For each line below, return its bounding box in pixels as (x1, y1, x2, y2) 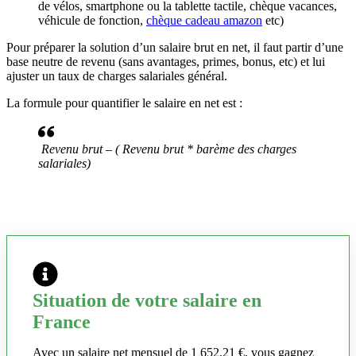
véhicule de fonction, (38, 14, 146, 28)
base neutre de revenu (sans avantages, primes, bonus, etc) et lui (6, 55, 325, 69)
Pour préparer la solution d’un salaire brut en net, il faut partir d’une (6, 41, 343, 55)
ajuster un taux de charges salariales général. (6, 69, 227, 83)
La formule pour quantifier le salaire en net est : (6, 96, 242, 110)
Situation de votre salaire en (33, 290, 261, 311)
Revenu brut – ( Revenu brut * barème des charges (41, 142, 296, 157)
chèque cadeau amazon (146, 14, 262, 28)
